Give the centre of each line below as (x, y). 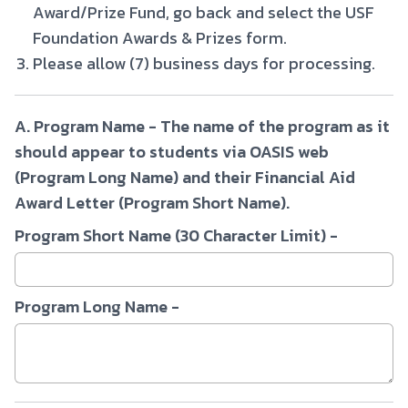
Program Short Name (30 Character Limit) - (176, 235)
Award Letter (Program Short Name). (152, 203)
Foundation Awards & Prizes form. (160, 38)
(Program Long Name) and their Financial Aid (185, 177)
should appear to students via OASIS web (172, 152)
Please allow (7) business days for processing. (204, 63)
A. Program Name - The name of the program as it (202, 126)
